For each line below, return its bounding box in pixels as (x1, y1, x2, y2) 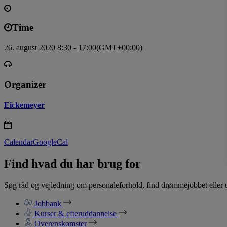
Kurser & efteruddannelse (32, 209, 119, 218)
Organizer (4, 79, 46, 90)
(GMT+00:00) (96, 43, 142, 52)
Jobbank (32, 199, 63, 208)
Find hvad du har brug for (4, 157, 141, 171)
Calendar (4, 138, 33, 147)
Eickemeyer (4, 101, 45, 109)
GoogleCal (33, 138, 68, 147)
